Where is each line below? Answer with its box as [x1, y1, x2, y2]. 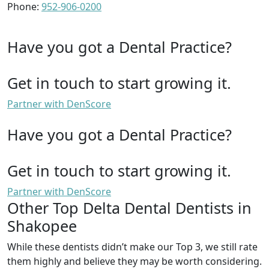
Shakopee [7, 215, 77, 236]
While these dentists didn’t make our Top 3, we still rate [7, 240, 258, 253]
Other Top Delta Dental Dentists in [7, 197, 252, 218]
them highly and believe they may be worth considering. [7, 254, 262, 268]
